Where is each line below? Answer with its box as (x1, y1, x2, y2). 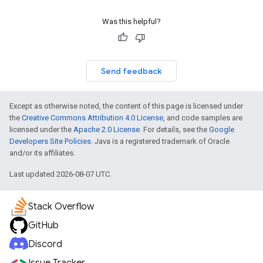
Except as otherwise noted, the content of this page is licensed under (9, 102, 243, 111)
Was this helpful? (102, 17, 161, 26)
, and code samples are (163, 113, 242, 123)
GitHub (28, 220, 59, 232)
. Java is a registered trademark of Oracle (91, 137, 230, 146)
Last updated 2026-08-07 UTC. (9, 170, 112, 179)
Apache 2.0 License (73, 125, 140, 134)
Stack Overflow (28, 201, 94, 213)
